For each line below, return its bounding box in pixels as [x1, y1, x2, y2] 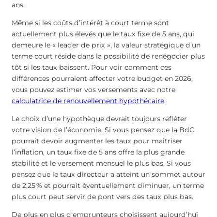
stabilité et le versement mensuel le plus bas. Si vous [12, 159, 191, 168]
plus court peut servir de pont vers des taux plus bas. [12, 192, 193, 201]
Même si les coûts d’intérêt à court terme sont [12, 18, 169, 28]
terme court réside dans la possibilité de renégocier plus [12, 52, 205, 61]
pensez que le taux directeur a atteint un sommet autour [12, 170, 205, 179]
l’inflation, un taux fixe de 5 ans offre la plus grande [12, 148, 185, 157]
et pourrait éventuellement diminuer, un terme [42, 181, 204, 190]
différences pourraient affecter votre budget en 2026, [12, 74, 193, 83]
